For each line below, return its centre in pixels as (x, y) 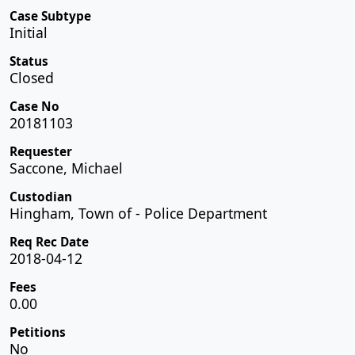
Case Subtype (50, 16)
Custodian (41, 197)
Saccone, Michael (66, 168)
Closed (32, 77)
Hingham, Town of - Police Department (138, 213)
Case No (34, 106)
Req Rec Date (49, 242)
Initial (29, 32)
